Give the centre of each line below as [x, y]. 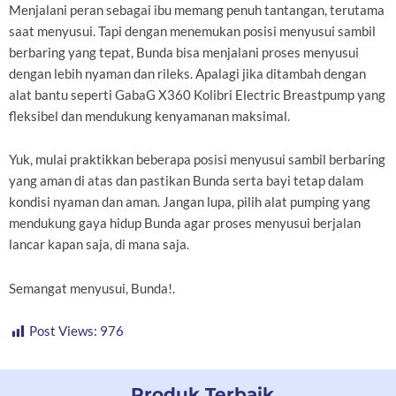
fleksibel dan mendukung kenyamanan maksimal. [149, 116]
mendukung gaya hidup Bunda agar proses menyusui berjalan [185, 224]
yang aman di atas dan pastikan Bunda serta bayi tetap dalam [186, 181]
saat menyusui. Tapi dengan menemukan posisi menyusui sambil [192, 31]
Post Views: [63, 331]
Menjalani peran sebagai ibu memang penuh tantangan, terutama [197, 10]
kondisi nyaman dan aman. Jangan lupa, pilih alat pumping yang [190, 202]
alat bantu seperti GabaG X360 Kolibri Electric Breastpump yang [197, 95]
